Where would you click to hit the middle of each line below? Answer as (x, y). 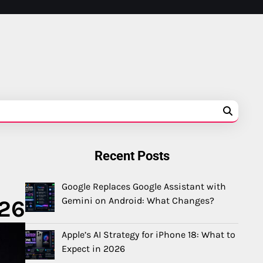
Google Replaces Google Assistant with (144, 186)
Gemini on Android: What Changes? (138, 200)
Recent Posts (132, 156)
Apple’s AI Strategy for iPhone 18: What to (149, 234)
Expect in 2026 (93, 248)
